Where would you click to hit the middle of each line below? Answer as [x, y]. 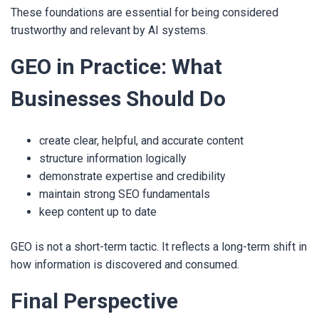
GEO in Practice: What [116, 67]
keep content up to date [98, 212]
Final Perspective [94, 301]
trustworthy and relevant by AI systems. [109, 30]
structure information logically [113, 158]
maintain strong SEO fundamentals [125, 194]
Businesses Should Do [118, 99]
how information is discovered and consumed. [125, 265]
